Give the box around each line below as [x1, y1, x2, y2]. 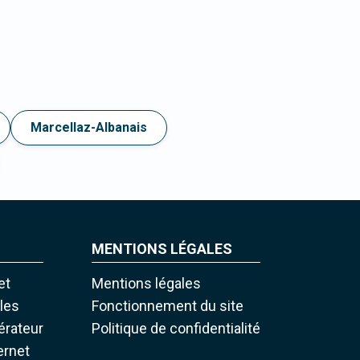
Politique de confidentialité [92, 320, 261, 337]
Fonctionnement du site [92, 297, 244, 315]
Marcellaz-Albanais [31, 120, 147, 136]
